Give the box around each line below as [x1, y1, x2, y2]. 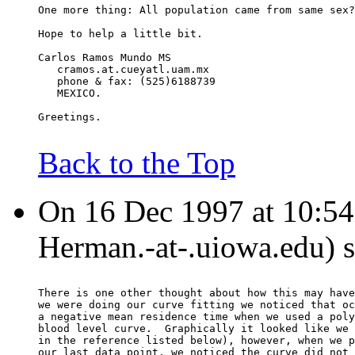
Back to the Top [38, 146, 235, 181]
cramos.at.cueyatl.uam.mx [38, 63, 209, 76]
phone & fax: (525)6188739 [38, 75, 216, 88]
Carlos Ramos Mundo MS [38, 52, 171, 64]
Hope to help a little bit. [38, 28, 203, 40]
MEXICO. [38, 87, 101, 100]
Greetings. [38, 111, 101, 124]
